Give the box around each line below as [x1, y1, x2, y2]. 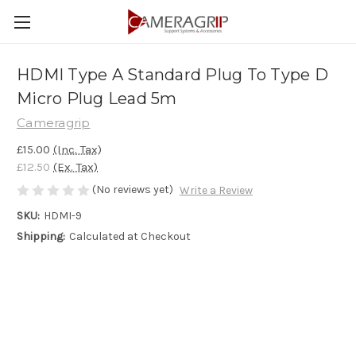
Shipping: [17, 230, 65, 244]
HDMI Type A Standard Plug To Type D [17, 65, 328, 85]
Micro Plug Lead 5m [17, 89, 177, 109]
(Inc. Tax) [53, 141, 102, 157]
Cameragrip [17, 115, 91, 130]
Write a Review [179, 184, 253, 198]
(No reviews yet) [92, 182, 173, 196]
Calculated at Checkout [68, 230, 191, 244]
